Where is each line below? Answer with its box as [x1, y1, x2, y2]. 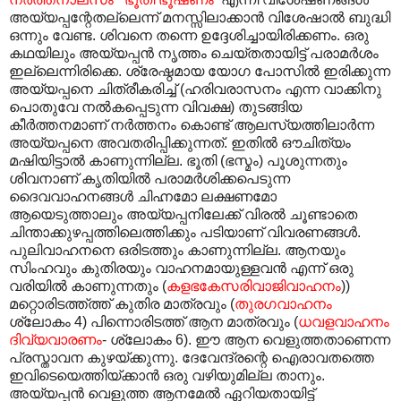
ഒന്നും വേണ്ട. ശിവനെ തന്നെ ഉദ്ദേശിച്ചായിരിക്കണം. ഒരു [9, 27, 369, 43]
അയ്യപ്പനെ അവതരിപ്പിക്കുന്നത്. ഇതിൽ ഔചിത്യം [9, 134, 351, 150]
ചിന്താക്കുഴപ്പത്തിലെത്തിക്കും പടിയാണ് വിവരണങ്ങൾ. [9, 224, 361, 240]
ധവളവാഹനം [298, 313, 389, 329]
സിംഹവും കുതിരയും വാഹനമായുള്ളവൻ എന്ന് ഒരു [9, 260, 354, 276]
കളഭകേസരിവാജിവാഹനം [166, 277, 341, 294]
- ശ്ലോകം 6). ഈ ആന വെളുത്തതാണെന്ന [102, 331, 390, 347]
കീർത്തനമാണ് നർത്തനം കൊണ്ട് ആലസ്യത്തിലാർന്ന [9, 116, 374, 132]
